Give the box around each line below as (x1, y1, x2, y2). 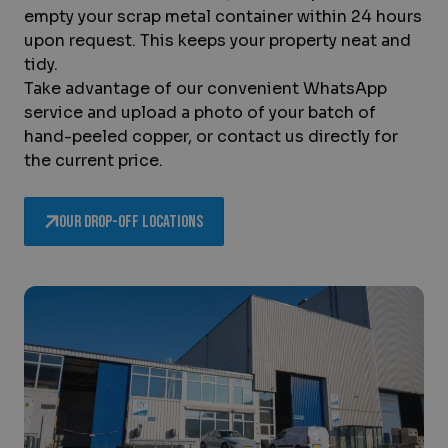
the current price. (24, 150, 163, 171)
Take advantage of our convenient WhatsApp (24, 78, 387, 99)
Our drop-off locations (59, 212, 203, 232)
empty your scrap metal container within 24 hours (24, 6, 422, 27)
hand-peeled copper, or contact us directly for (24, 126, 398, 147)
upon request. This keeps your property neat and (24, 30, 411, 51)
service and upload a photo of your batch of (24, 102, 376, 123)
